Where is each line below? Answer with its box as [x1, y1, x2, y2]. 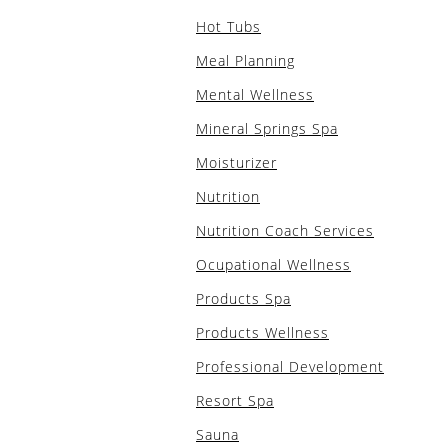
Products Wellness [196, 323, 329, 342]
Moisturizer [196, 153, 277, 172]
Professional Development [196, 357, 384, 376]
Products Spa [196, 289, 291, 308]
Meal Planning [196, 51, 295, 70]
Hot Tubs [196, 17, 261, 36]
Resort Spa [196, 391, 274, 410]
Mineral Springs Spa [196, 119, 338, 138]
